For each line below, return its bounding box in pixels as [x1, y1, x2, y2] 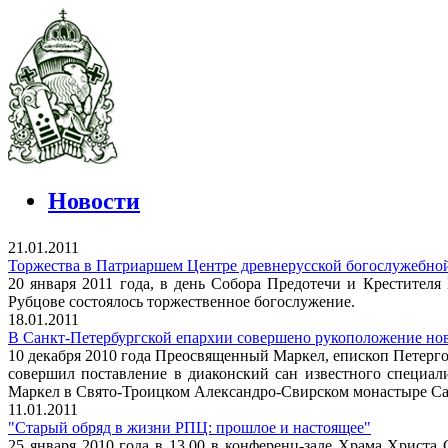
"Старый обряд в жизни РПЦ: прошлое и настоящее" [8, 419, 371, 436]
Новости [48, 188, 140, 214]
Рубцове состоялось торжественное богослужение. [8, 293, 355, 310]
